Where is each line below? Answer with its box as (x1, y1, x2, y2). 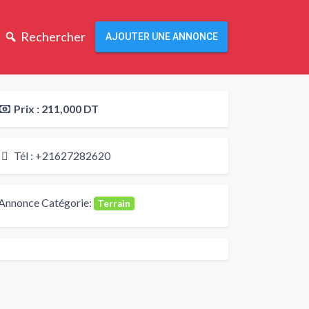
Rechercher (20, 29, 86, 45)
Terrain (97, 197, 131, 209)
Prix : (14, 101, 41, 115)
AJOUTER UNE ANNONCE (105, 31, 218, 43)
